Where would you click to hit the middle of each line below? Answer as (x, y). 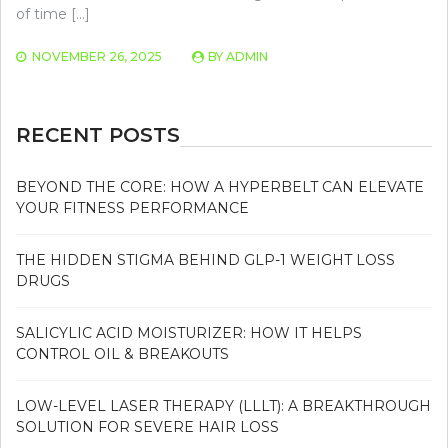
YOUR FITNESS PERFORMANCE (132, 207)
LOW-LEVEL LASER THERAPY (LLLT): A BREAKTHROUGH (223, 405)
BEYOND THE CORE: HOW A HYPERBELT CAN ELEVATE (220, 186)
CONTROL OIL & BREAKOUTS (122, 353)
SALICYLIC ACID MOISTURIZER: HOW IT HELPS (189, 332)
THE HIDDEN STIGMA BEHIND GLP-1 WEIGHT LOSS (205, 259)
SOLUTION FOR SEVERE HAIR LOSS (147, 426)
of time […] (53, 13)
